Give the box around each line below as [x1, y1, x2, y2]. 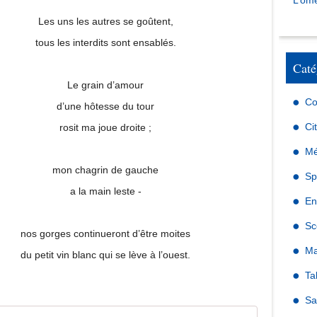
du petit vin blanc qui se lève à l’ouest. [21, 249, 190, 260]
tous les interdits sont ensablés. [35, 37, 176, 48]
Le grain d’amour [67, 79, 144, 91]
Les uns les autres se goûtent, [38, 16, 173, 27]
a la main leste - [69, 185, 142, 197]
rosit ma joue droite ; [59, 122, 151, 133]
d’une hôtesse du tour [57, 100, 154, 112]
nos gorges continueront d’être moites [21, 228, 190, 239]
